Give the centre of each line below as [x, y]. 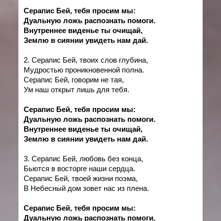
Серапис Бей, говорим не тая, [74, 80]
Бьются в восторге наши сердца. [80, 168]
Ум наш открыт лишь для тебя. [77, 90]
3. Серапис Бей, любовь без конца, [84, 159]
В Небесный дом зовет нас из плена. [87, 188]
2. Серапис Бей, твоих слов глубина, [86, 60]
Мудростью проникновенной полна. [84, 70]
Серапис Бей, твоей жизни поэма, [81, 178]
